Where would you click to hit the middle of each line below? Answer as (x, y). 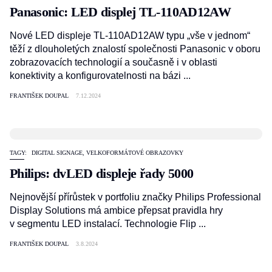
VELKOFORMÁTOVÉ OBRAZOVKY (135, 153)
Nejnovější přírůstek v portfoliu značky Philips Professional (135, 197)
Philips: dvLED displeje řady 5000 (102, 173)
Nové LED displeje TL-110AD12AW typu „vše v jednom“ (130, 36)
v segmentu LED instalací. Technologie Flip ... (108, 224)
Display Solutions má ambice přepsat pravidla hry (116, 210)
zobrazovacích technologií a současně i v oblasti (114, 62)
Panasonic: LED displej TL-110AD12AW (120, 12)
